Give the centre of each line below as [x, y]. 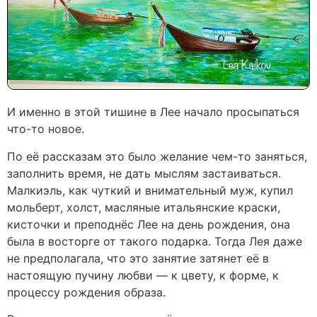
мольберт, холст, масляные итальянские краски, [144, 207]
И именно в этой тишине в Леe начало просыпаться [153, 112]
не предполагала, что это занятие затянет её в [138, 258]
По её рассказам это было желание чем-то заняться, [157, 156]
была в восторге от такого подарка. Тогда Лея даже [155, 241]
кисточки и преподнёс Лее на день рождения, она [149, 224]
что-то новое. [46, 129]
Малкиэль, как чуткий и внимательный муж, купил [150, 190]
